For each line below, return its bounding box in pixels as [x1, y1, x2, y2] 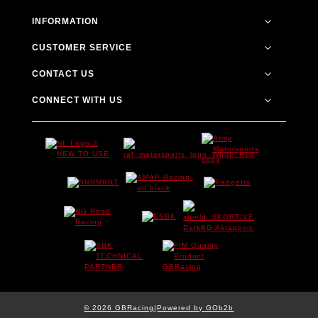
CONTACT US [31, 68, 94, 79]
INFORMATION [31, 16, 99, 26]
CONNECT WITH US [31, 94, 123, 105]
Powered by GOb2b [157, 303, 234, 312]
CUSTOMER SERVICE [31, 42, 132, 53]
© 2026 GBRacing [84, 303, 155, 312]
